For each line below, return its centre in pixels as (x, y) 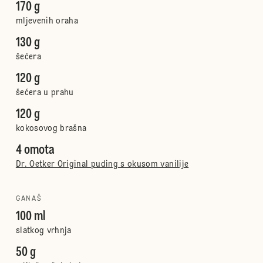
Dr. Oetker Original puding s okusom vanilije (102, 164)
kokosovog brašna (51, 129)
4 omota (35, 150)
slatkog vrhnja (43, 231)
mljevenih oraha (47, 21)
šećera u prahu (45, 93)
